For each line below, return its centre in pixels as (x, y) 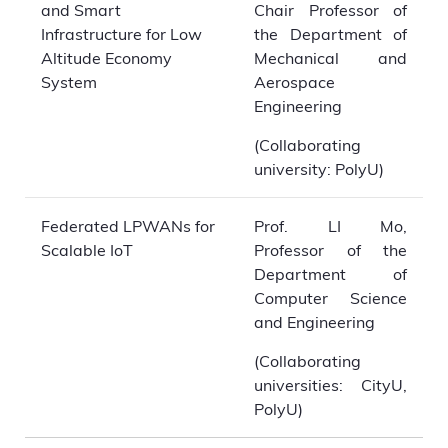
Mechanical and (330, 57)
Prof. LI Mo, (330, 225)
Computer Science (330, 297)
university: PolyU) (319, 168)
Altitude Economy (106, 57)
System (69, 81)
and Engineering (314, 321)
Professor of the (330, 249)
